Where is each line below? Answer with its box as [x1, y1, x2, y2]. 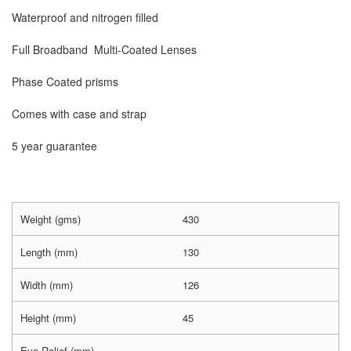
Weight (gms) [20, 212, 81, 227]
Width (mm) [20, 277, 73, 293]
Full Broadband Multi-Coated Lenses [12, 42, 197, 58]
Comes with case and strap [12, 106, 147, 122]
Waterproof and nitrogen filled [12, 9, 158, 26]
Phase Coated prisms [12, 74, 118, 90]
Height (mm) [20, 310, 76, 326]
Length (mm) [20, 244, 78, 260]
